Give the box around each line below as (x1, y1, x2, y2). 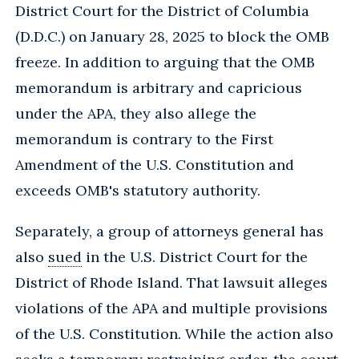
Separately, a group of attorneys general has (15, 221, 324, 240)
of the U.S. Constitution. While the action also (15, 324, 333, 343)
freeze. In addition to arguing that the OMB (15, 52, 315, 71)
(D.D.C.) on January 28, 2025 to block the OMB (15, 26, 329, 46)
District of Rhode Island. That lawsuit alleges (15, 272, 328, 292)
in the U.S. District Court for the (82, 247, 308, 266)
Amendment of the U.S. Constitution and (15, 155, 294, 174)
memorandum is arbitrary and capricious (15, 78, 302, 97)
